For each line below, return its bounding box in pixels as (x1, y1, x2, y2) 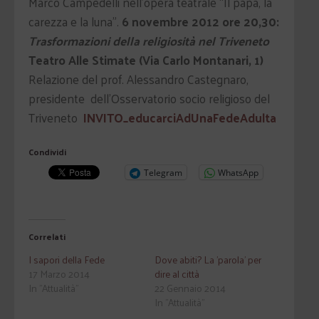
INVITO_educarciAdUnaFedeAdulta (83, 107, 276, 128)
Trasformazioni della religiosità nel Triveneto (28, 30, 269, 51)
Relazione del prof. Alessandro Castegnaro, (28, 68, 249, 90)
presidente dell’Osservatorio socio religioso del (28, 88, 270, 109)
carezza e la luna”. (28, 11, 122, 32)
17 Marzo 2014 (28, 265, 90, 283)
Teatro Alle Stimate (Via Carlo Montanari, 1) (28, 49, 263, 70)
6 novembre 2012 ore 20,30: (122, 11, 279, 32)
